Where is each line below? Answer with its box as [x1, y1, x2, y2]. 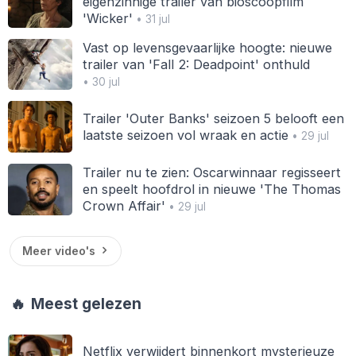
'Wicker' [82, 10, 133, 26]
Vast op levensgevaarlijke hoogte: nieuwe [82, 39, 332, 56]
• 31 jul [132, 12, 170, 25]
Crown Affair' [82, 197, 165, 214]
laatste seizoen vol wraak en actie [82, 126, 288, 143]
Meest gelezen [27, 294, 142, 313]
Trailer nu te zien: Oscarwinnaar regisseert [82, 164, 341, 180]
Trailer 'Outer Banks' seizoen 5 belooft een [82, 110, 344, 126]
